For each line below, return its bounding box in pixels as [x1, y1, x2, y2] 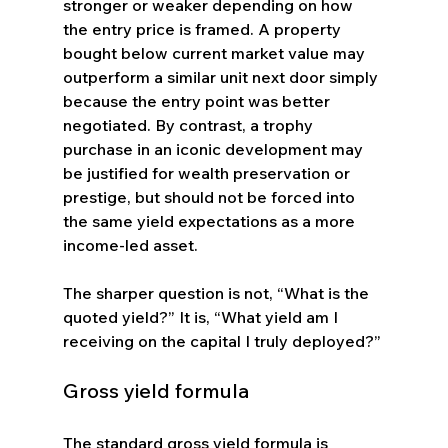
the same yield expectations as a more [62, 210, 359, 231]
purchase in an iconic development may [62, 138, 367, 159]
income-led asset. [62, 234, 198, 255]
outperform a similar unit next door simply [62, 66, 382, 87]
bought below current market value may [62, 42, 369, 63]
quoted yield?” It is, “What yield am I [62, 306, 342, 327]
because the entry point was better [62, 90, 334, 111]
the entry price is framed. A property [62, 18, 345, 39]
